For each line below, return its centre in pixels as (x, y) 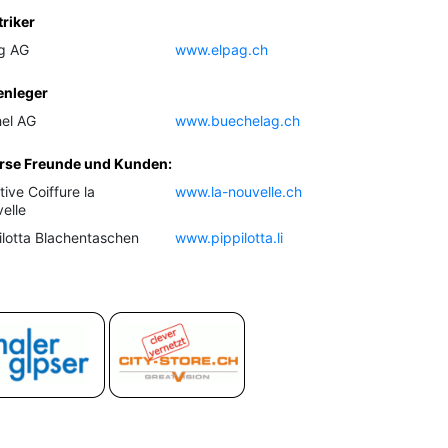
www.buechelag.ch (238, 121)
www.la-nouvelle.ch (239, 192)
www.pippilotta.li (229, 238)
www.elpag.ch (222, 50)
